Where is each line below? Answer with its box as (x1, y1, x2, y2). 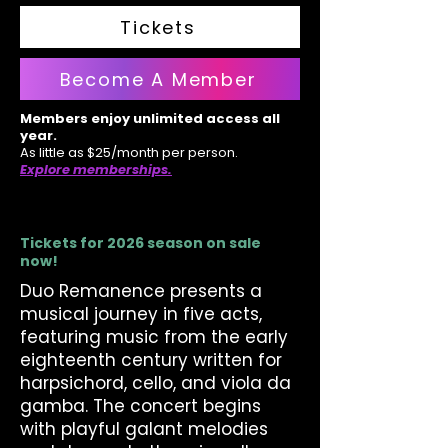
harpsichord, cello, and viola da (20, 371, 291, 395)
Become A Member (59, 66, 257, 92)
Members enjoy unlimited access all (20, 109, 280, 128)
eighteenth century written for (20, 348, 282, 372)
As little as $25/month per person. (20, 143, 241, 162)
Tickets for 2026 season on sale (20, 233, 261, 253)
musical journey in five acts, (20, 302, 262, 326)
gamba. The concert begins (20, 394, 261, 418)
